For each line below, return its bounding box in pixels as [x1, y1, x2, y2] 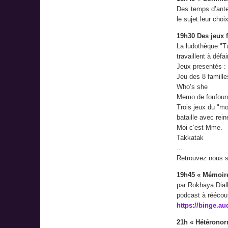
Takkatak [177, 134, 204, 142]
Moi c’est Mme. [177, 124, 222, 132]
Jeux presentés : [177, 63, 226, 71]
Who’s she [177, 83, 208, 91]
